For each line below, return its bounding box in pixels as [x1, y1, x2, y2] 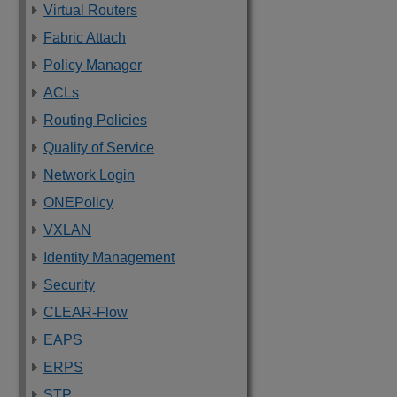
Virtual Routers [43, 3, 137, 18]
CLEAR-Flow [43, 305, 128, 320]
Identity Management [43, 250, 175, 265]
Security [43, 277, 95, 292]
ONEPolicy [43, 195, 113, 210]
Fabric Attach [43, 30, 126, 45]
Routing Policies [43, 113, 147, 128]
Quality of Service [43, 140, 154, 155]
